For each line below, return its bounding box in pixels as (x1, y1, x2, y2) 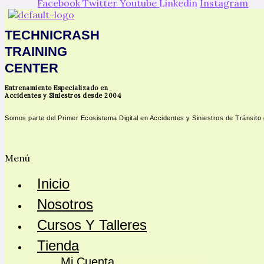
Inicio (37, 176, 70, 192)
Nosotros (37, 196, 93, 213)
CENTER (5, 60, 58, 75)
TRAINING (5, 44, 67, 59)
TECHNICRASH (5, 27, 100, 42)
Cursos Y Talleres (37, 217, 147, 233)
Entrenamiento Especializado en (5, 84, 108, 93)
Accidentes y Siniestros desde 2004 (5, 91, 121, 100)
